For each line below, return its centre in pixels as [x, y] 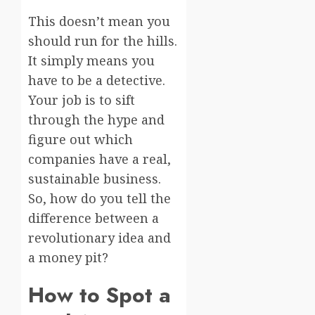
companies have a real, [99, 159]
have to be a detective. [97, 80]
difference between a [94, 218]
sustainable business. [95, 178]
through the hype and [96, 119]
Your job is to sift [82, 99]
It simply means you [91, 60]
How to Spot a [99, 295]
